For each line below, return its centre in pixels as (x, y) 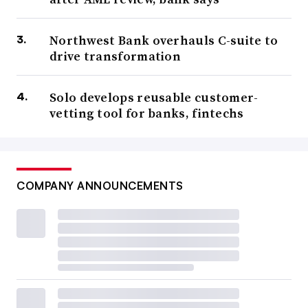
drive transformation (115, 56)
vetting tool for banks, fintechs (147, 113)
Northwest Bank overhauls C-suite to (164, 41)
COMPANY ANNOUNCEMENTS (100, 186)
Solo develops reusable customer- (154, 98)
